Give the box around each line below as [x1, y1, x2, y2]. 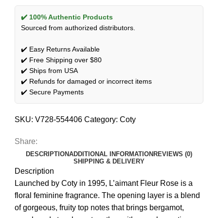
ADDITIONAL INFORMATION [69, 150, 153, 158]
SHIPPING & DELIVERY [73, 157, 145, 165]
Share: [15, 137, 37, 145]
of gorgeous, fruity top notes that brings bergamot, [15, 203, 184, 212]
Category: [84, 115, 118, 124]
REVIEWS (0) [153, 150, 192, 158]
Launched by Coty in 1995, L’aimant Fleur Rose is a [15, 179, 193, 187]
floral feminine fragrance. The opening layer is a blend [15, 191, 200, 200]
